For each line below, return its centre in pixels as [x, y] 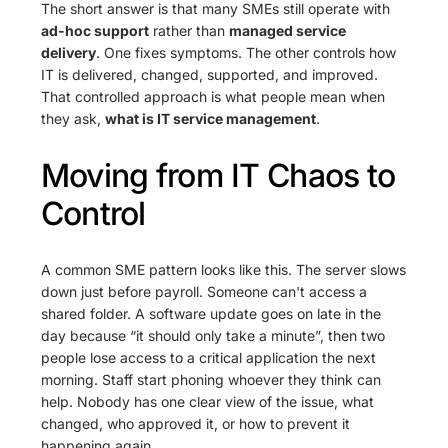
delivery [69, 52]
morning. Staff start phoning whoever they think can [211, 380]
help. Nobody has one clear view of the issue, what [208, 402]
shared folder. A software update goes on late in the [211, 314]
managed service [288, 30]
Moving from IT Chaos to [218, 175]
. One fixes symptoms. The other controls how [246, 52]
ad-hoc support [95, 30]
